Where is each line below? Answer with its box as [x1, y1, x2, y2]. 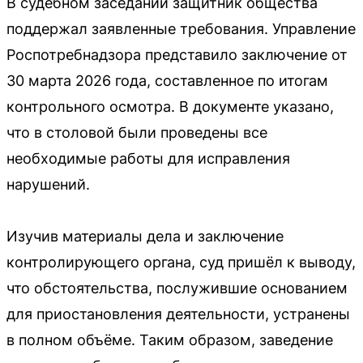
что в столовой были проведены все [6, 124, 267, 141]
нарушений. [6, 176, 90, 193]
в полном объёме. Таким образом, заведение [6, 331, 333, 348]
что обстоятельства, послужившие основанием [6, 280, 348, 297]
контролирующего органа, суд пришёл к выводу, [6, 254, 356, 271]
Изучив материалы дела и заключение [6, 228, 284, 245]
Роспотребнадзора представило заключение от [6, 46, 348, 63]
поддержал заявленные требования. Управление [6, 20, 356, 37]
